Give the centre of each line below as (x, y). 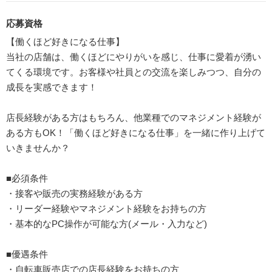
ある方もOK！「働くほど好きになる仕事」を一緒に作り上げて (136, 132)
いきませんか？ (38, 148)
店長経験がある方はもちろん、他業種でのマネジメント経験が (134, 117)
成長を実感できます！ (52, 87)
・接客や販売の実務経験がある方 (74, 193)
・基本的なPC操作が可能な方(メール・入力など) (107, 223)
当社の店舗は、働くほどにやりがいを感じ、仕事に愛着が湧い (134, 56)
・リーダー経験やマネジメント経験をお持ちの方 (106, 208)
